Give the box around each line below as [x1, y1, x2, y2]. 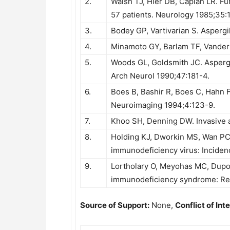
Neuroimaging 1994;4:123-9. [111, 100, 215, 110]
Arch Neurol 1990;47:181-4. [111, 71, 209, 81]
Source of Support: [80, 200, 149, 210]
